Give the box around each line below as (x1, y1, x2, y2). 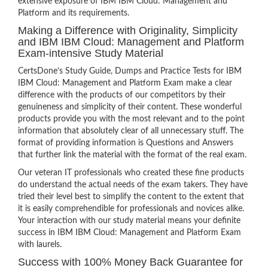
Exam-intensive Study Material (18, 47, 163, 59)
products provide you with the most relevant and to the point (18, 115, 245, 123)
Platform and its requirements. (18, 9, 129, 17)
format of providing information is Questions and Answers (18, 139, 233, 147)
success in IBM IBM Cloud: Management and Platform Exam (18, 229, 241, 237)
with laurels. (18, 240, 62, 249)
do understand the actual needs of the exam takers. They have (18, 181, 248, 189)
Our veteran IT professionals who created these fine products (18, 169, 244, 177)
